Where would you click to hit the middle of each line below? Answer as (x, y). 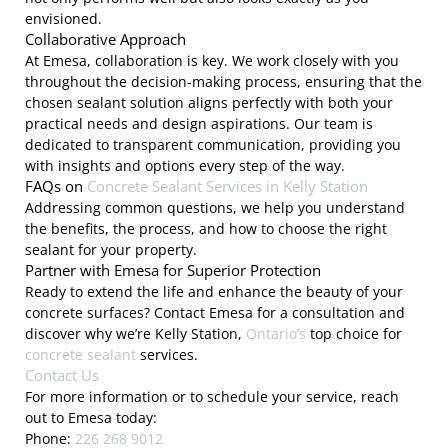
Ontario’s (276, 334)
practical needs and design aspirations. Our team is (199, 124)
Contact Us (62, 375)
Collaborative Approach (105, 39)
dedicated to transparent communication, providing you (213, 145)
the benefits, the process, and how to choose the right (206, 229)
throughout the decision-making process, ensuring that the (223, 82)
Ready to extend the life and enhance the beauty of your (214, 292)
